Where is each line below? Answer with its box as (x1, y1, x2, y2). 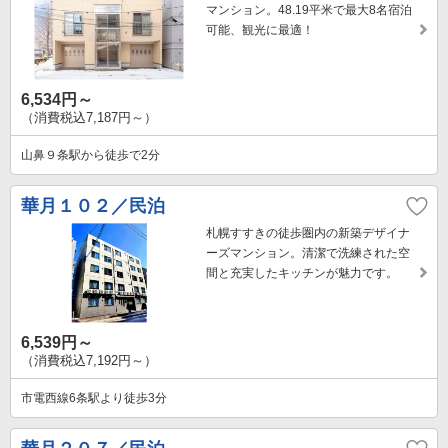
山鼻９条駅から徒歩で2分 (21, 148, 160, 163)
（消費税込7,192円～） (21, 353, 157, 369)
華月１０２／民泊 (21, 196, 165, 217)
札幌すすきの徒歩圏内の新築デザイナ (206, 226, 410, 241)
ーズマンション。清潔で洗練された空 (206, 246, 410, 261)
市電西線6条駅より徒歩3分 (21, 391, 167, 406)
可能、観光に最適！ (206, 23, 314, 38)
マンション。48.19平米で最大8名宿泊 (206, 3, 412, 18)
